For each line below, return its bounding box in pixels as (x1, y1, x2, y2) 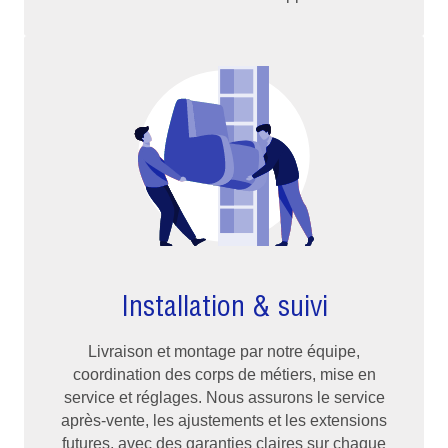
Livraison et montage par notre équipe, (88, 342, 360, 360)
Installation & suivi (120, 287, 328, 323)
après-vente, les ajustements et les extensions (61, 411, 387, 429)
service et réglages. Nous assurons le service (63, 388, 385, 406)
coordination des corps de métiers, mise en (72, 365, 376, 383)
